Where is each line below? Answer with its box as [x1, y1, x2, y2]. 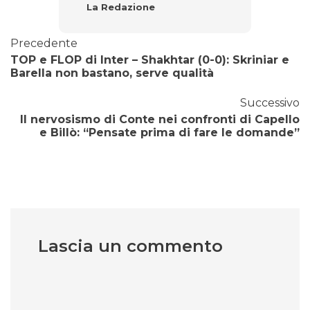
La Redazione [86, 1, 155, 13]
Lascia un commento [38, 236, 223, 257]
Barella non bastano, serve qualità [10, 66, 214, 80]
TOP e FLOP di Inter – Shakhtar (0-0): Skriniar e [10, 53, 289, 67]
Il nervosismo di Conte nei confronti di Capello [20, 113, 300, 127]
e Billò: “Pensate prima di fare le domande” [39, 126, 300, 140]
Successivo [240, 96, 300, 110]
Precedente [10, 37, 77, 51]
